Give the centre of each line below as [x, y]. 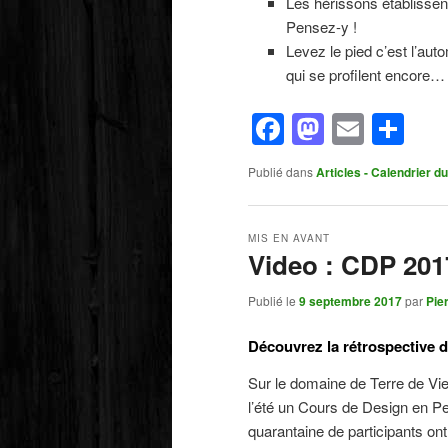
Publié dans [280, 171]
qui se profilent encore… [365, 75]
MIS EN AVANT [289, 238]
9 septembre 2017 [350, 301]
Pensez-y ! [321, 27]
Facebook [354, 128]
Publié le [273, 301]
